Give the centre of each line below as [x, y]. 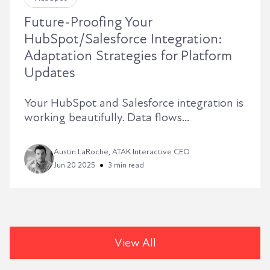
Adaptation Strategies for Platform [128, 56]
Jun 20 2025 [74, 165]
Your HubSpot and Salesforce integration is [134, 103]
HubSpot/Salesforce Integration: [123, 39]
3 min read [126, 165]
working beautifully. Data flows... [107, 118]
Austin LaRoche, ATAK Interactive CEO [122, 151]
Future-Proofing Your [88, 22]
